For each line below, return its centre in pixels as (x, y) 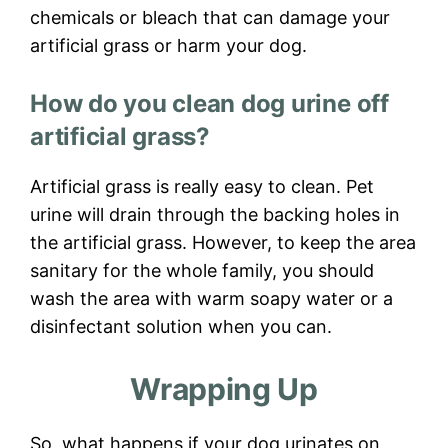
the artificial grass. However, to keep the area (223, 243)
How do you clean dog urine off (209, 104)
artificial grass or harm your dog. (168, 46)
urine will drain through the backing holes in (215, 215)
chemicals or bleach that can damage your (210, 18)
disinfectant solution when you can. (181, 327)
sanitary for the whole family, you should (202, 271)
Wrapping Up (224, 389)
